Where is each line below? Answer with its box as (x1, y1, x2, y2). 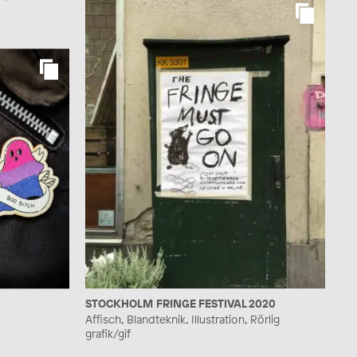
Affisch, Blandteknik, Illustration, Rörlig (85, 311, 280, 327)
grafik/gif (85, 325, 131, 341)
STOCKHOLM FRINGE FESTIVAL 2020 (85, 295, 276, 311)
